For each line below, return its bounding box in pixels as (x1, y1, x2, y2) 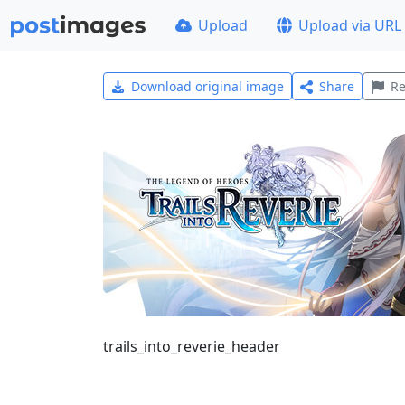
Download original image (130, 78, 284, 95)
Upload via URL (298, 15, 402, 35)
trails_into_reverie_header (103, 336, 280, 356)
